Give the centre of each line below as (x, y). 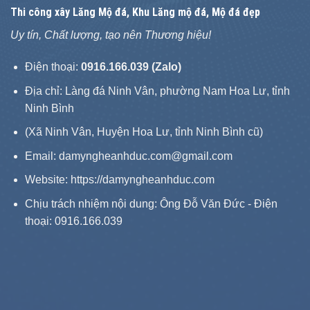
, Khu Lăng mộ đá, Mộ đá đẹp (193, 12)
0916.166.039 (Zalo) (131, 66)
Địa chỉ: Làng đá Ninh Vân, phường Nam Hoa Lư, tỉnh (157, 91)
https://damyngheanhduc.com (142, 180)
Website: (47, 180)
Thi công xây (42, 12)
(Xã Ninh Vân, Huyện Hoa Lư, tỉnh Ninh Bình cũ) (144, 132)
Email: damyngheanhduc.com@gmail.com (130, 156)
